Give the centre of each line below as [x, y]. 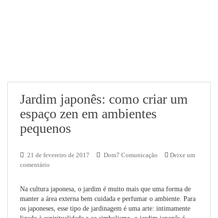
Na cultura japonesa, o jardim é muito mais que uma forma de [105, 189]
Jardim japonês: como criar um [104, 99]
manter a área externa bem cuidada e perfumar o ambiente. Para [108, 199]
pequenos [45, 128]
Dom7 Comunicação [131, 155]
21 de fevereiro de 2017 [58, 155]
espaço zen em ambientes [88, 114]
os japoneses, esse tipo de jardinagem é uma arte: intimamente [105, 209]
